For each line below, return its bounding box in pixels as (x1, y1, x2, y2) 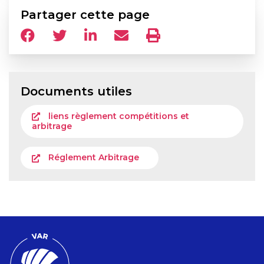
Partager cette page (21, 7, 150, 22)
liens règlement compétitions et (48, 110, 190, 121)
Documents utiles (21, 84, 132, 98)
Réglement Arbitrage (48, 152, 140, 163)
